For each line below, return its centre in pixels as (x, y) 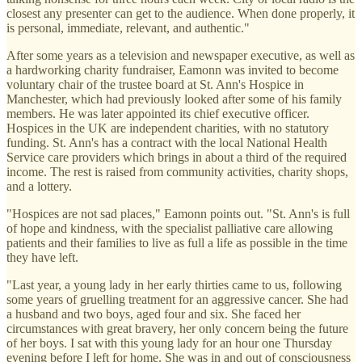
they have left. (42, 257)
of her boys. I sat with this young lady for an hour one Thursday (169, 343)
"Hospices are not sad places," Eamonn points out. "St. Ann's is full (178, 213)
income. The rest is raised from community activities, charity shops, (177, 171)
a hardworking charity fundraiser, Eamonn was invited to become (173, 69)
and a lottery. (39, 186)
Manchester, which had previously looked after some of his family (174, 99)
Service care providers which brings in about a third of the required (177, 157)
